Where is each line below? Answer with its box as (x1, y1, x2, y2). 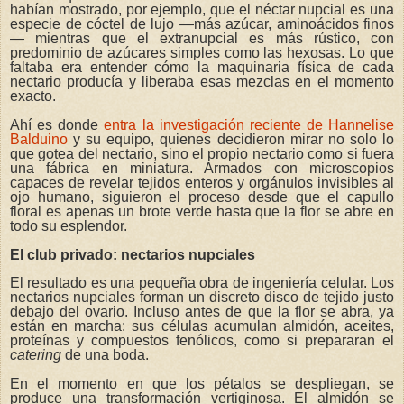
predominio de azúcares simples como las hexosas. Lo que (10, 44, 394, 60)
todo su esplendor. (10, 217, 127, 234)
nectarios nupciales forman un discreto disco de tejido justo (10, 289, 394, 306)
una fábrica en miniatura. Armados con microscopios (10, 160, 394, 176)
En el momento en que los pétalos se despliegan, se (10, 376, 394, 392)
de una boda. (61, 347, 149, 363)
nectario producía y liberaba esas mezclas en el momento (10, 73, 394, 89)
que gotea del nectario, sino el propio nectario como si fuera (10, 145, 394, 161)
